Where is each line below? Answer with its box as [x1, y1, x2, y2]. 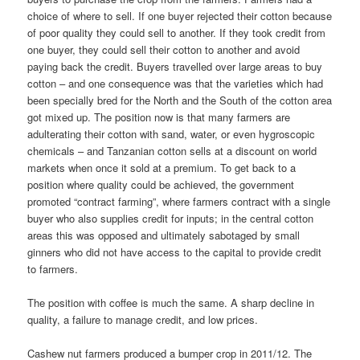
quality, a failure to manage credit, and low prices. [27, 311, 259, 327]
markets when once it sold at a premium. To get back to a [27, 159, 297, 175]
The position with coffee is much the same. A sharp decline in [27, 294, 315, 310]
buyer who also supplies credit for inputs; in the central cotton [27, 210, 314, 226]
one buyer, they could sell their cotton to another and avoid [27, 41, 301, 57]
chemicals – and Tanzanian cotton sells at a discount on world [27, 142, 317, 158]
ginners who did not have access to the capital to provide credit [27, 243, 322, 260]
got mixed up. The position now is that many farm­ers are [27, 108, 291, 125]
